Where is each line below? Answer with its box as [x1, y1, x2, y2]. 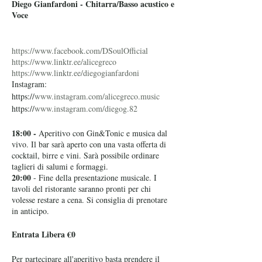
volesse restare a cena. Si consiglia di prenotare [12, 194, 167, 205]
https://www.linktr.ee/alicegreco [12, 56, 116, 67]
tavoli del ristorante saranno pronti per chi [12, 183, 151, 194]
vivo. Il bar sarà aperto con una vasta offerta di [12, 139, 166, 150]
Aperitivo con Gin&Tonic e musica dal [39, 127, 167, 139]
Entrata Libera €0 [12, 228, 75, 240]
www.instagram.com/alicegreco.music [35, 91, 160, 102]
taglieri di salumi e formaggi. [12, 161, 108, 172]
